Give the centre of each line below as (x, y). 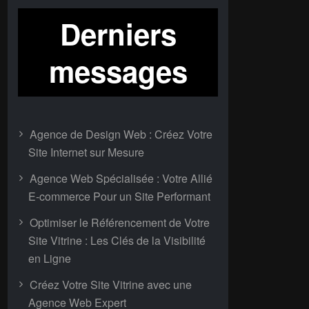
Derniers (118, 34)
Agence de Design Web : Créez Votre (121, 134)
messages (118, 71)
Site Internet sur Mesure (86, 152)
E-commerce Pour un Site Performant (119, 196)
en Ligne (50, 258)
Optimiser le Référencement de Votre (120, 222)
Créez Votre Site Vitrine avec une (111, 285)
